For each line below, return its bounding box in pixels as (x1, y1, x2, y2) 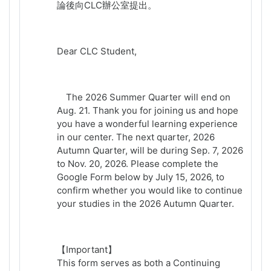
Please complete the (131, 158, 218, 170)
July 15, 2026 (153, 171, 211, 183)
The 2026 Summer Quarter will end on (66, 91, 230, 103)
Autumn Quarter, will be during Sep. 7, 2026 (57, 145, 243, 157)
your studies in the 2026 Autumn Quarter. (57, 198, 234, 210)
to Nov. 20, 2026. (57, 158, 131, 170)
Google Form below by (57, 171, 153, 183)
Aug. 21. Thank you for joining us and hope (57, 105, 238, 117)
